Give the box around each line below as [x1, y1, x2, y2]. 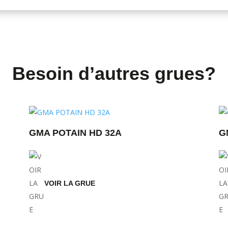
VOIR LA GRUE [44, 179, 96, 188]
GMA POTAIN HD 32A [29, 128, 122, 138]
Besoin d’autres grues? [12, 63, 216, 84]
